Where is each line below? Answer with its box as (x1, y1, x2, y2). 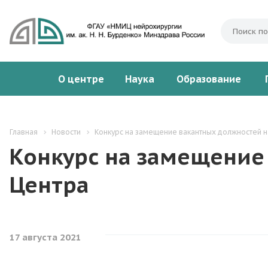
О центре (57, 73, 104, 85)
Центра (10, 170, 89, 199)
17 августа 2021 (10, 232, 81, 243)
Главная (10, 127, 38, 136)
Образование (176, 73, 241, 85)
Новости (51, 127, 81, 136)
